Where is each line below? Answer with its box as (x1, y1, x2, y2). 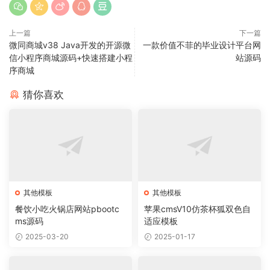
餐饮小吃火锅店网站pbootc (15, 204, 119, 215)
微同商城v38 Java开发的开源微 (9, 40, 131, 51)
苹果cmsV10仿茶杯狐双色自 (144, 204, 251, 215)
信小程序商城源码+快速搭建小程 (9, 52, 133, 63)
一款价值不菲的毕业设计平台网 (143, 40, 261, 51)
